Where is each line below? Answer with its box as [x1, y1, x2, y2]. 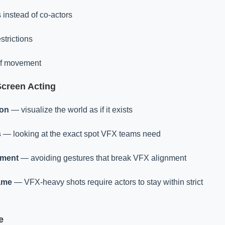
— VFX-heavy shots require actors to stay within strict [12, 178, 203, 186]
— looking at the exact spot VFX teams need [1, 130, 161, 138]
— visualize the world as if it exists [9, 105, 133, 114]
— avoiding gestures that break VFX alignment [19, 154, 186, 162]
